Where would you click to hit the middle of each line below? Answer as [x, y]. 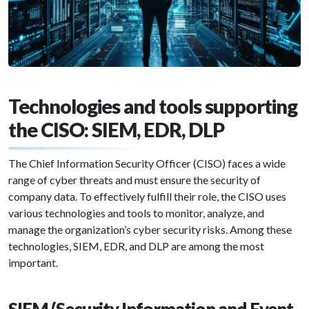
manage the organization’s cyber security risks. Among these [150, 230]
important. [33, 263]
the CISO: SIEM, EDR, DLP [116, 130]
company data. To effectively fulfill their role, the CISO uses [147, 197]
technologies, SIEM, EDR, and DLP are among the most [136, 246]
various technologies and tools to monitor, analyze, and [136, 213]
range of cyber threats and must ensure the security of [134, 180]
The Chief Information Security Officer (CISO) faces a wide [147, 163]
